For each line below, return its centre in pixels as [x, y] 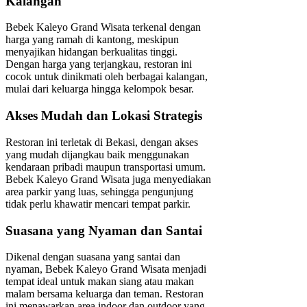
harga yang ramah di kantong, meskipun [92, 40]
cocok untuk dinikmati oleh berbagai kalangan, [107, 77]
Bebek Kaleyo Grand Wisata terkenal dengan [103, 27]
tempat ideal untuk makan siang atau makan [100, 282]
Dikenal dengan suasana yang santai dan [93, 257]
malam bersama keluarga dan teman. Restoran [105, 294]
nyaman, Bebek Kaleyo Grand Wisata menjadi [106, 269]
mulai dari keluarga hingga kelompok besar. [100, 89]
